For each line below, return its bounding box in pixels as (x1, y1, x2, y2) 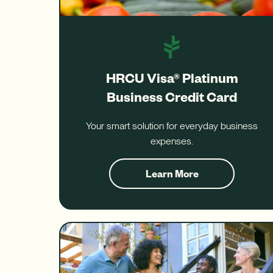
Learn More (145, 167, 199, 180)
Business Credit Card (107, 88, 237, 105)
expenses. (151, 135, 193, 147)
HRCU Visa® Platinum (105, 69, 238, 87)
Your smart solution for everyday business (86, 119, 258, 132)
